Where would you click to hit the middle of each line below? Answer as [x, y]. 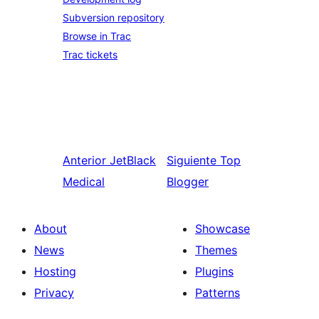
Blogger [188, 182]
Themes [216, 250]
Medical [84, 182]
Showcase [223, 229]
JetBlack [133, 160]
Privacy [54, 293]
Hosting [55, 271]
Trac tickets [90, 54]
